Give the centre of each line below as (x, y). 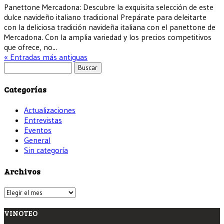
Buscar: (16, 66)
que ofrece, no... (30, 47)
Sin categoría (46, 150)
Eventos (38, 130)
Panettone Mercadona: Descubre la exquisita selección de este (109, 7)
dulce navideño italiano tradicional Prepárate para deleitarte (105, 17)
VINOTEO (21, 213)
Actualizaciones (50, 110)
